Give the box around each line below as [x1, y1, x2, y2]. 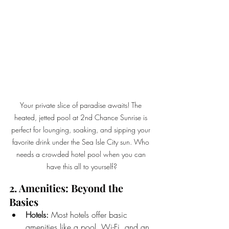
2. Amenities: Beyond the [9, 180, 126, 195]
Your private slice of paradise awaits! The [20, 100, 144, 110]
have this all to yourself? [47, 161, 117, 171]
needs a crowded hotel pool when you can [16, 149, 148, 159]
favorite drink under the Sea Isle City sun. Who [12, 136, 151, 147]
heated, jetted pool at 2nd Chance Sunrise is [14, 112, 149, 122]
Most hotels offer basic [49, 209, 130, 220]
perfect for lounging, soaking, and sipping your [11, 124, 152, 134]
